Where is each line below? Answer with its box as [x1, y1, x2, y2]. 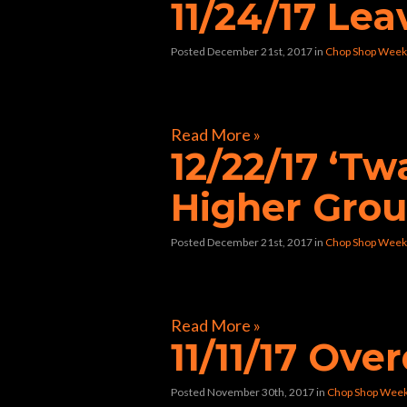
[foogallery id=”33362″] [171, 273, 335, 294]
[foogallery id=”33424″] [171, 83, 335, 104]
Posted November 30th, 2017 [171, 385, 314, 400]
